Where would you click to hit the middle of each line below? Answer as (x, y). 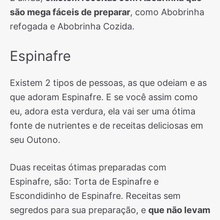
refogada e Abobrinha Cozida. (72, 26)
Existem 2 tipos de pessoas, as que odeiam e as (108, 83)
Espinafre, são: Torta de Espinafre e (84, 181)
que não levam (179, 210)
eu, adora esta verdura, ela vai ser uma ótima (103, 111)
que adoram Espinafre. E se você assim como (104, 97)
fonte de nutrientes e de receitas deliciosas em (107, 125)
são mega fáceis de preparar (70, 12)
